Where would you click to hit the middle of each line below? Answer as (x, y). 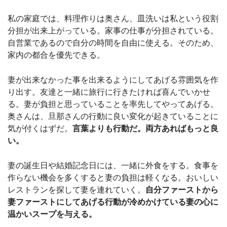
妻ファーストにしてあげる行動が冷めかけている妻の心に (113, 202)
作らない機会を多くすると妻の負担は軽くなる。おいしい (113, 177)
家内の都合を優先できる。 (56, 55)
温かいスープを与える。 (52, 214)
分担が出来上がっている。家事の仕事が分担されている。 (113, 30)
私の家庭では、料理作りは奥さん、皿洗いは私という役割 (113, 18)
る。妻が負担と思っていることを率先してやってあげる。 (113, 104)
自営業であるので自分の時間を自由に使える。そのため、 (113, 43)
